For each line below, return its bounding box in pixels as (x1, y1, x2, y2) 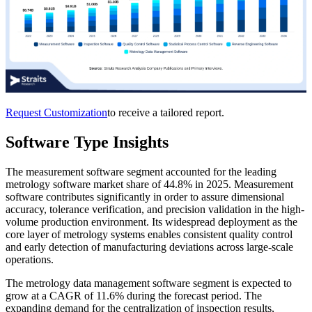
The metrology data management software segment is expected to (6, 276, 292, 289)
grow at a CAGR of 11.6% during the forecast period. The (6, 289, 262, 302)
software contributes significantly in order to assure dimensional (6, 190, 284, 203)
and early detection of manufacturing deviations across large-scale (6, 240, 293, 253)
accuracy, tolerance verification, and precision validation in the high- (6, 203, 304, 215)
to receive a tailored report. (107, 106, 224, 118)
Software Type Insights (6, 132, 169, 151)
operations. (6, 253, 54, 265)
